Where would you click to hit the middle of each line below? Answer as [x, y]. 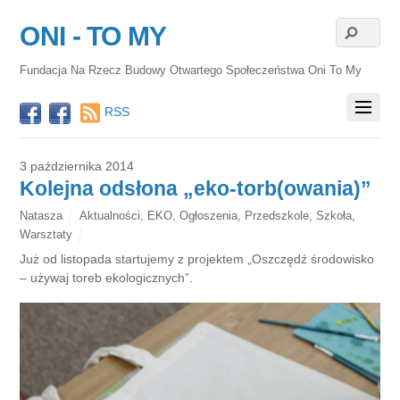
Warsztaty [46, 234]
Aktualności [110, 215]
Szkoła [334, 215]
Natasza [42, 215]
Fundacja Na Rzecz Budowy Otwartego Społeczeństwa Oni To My [191, 70]
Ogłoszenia [208, 215]
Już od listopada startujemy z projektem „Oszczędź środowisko [197, 258]
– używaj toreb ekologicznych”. [107, 277]
